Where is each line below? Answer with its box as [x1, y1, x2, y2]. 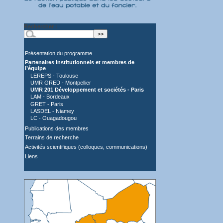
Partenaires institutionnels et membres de [25, 59, 135, 66]
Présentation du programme [25, 50, 93, 56]
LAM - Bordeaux [30, 94, 70, 100]
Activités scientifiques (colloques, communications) [25, 143, 148, 150]
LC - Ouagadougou [30, 114, 77, 121]
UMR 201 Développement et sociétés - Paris [30, 87, 144, 93]
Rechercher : [24, 23, 57, 29]
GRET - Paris [30, 101, 64, 107]
